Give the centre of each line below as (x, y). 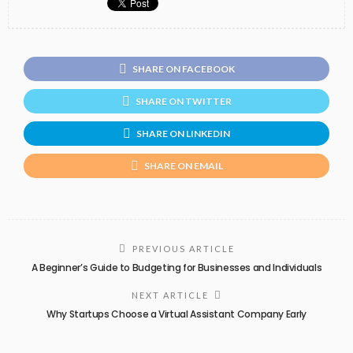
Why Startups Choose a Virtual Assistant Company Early (176, 314)
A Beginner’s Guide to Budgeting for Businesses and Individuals (176, 267)
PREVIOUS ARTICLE (183, 248)
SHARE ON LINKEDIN (183, 133)
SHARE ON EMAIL (183, 165)
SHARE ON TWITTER (183, 101)
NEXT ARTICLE (170, 295)
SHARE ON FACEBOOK (183, 69)
